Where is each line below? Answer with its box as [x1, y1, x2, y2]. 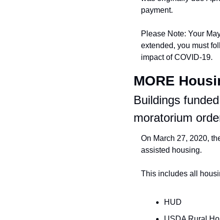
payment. [141, 6, 173, 14]
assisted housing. [141, 146, 202, 154]
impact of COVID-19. [141, 53, 213, 61]
